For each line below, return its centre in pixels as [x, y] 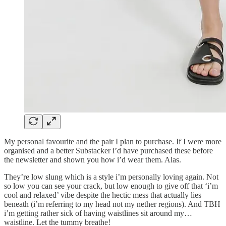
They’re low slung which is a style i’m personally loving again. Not [111, 177]
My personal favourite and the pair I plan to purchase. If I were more [113, 141]
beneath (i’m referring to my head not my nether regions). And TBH [112, 204]
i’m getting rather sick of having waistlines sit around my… [98, 213]
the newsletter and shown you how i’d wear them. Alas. [93, 159]
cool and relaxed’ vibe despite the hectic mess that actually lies [103, 195]
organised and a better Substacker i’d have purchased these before [108, 150]
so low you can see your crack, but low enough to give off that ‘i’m [111, 186]
